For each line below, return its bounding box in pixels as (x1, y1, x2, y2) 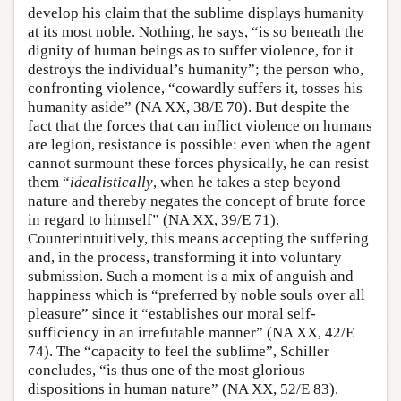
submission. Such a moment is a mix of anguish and (28, 268, 354, 285)
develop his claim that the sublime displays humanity (28, 4, 364, 21)
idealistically (70, 174, 153, 191)
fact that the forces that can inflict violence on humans (28, 117, 372, 134)
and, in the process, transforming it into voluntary (28, 249, 342, 266)
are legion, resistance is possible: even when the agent (28, 136, 371, 153)
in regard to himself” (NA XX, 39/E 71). (28, 211, 279, 228)
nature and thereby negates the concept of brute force (28, 192, 366, 209)
